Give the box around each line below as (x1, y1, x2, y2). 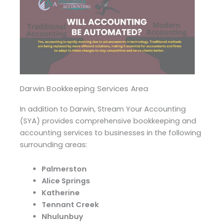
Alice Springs (41, 176, 90, 186)
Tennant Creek (41, 200, 99, 210)
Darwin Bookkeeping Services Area (20, 83, 149, 94)
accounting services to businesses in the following (20, 127, 201, 138)
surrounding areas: (20, 139, 87, 150)
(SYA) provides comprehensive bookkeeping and (20, 115, 196, 126)
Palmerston (41, 164, 87, 174)
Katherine (41, 188, 80, 198)
